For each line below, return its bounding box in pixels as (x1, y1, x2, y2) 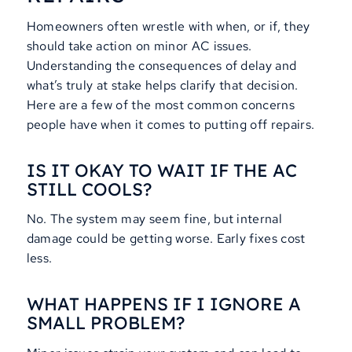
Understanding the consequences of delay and (26, 57, 297, 75)
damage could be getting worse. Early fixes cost (26, 230, 306, 247)
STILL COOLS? (26, 178, 152, 200)
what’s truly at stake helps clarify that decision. (26, 77, 299, 94)
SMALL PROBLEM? (26, 312, 185, 335)
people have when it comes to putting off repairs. (26, 116, 315, 134)
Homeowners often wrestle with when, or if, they (26, 18, 310, 35)
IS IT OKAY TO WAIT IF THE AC (26, 159, 297, 181)
